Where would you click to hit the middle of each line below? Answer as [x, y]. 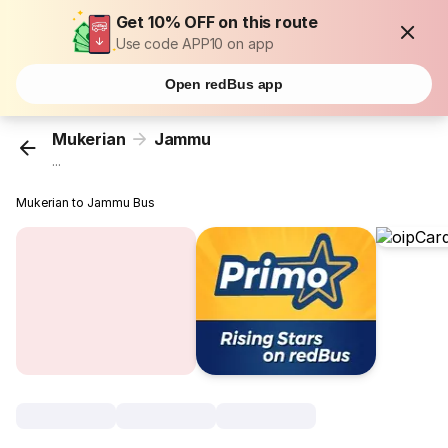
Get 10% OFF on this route [217, 22]
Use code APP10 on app [194, 43]
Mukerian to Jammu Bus [86, 203]
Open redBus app [224, 84]
